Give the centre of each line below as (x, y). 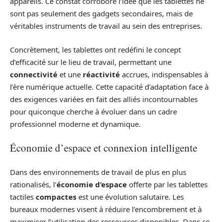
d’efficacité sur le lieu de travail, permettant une (91, 62)
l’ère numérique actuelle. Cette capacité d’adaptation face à (109, 86)
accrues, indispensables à (164, 74)
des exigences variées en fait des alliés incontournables (104, 99)
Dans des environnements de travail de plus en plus (98, 172)
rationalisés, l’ (33, 184)
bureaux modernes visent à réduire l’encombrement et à (106, 209)
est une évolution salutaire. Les (130, 196)
